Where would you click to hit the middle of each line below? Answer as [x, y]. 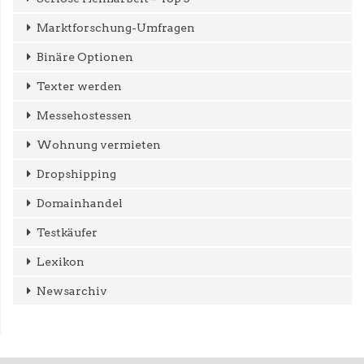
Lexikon [61, 261]
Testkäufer [67, 232]
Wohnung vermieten [99, 144]
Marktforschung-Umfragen [116, 27]
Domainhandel [80, 203]
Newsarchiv [72, 290]
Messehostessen [84, 115]
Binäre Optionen [85, 56]
